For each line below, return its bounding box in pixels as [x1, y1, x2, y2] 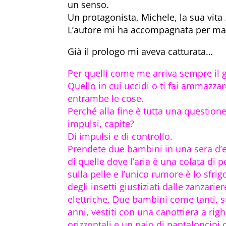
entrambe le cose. [68, 92, 144, 105]
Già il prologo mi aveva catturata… [68, 45, 213, 58]
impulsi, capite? [68, 118, 135, 130]
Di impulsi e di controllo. [68, 130, 173, 143]
